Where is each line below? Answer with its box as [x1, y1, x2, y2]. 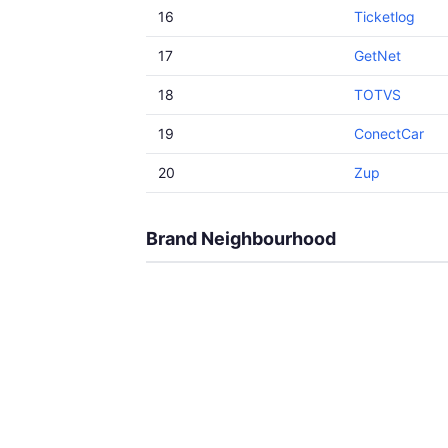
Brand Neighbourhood [146, 228, 336, 249]
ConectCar [354, 125, 424, 142]
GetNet [354, 47, 401, 64]
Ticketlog [354, 8, 415, 25]
